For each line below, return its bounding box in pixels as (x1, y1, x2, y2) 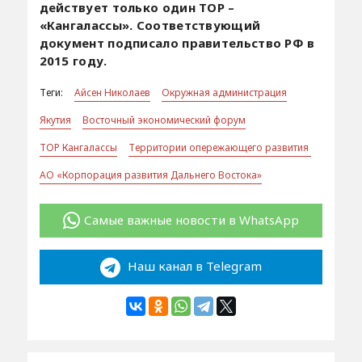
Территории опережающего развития (128, 140, 311, 154)
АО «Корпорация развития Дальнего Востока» (39, 167, 262, 182)
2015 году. (39, 52, 107, 69)
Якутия (39, 112, 71, 127)
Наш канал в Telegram (124, 258, 262, 275)
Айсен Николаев (74, 85, 150, 99)
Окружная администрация (161, 85, 287, 99)
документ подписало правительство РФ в (39, 34, 315, 51)
